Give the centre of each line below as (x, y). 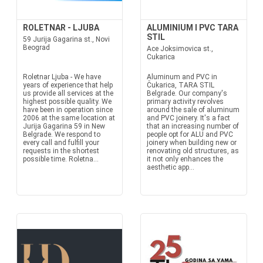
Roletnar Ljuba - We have (62, 77)
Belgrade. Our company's (187, 93)
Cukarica (161, 57)
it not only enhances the (185, 159)
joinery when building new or (192, 143)
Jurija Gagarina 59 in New (64, 126)
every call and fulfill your (61, 143)
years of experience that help (68, 85)
